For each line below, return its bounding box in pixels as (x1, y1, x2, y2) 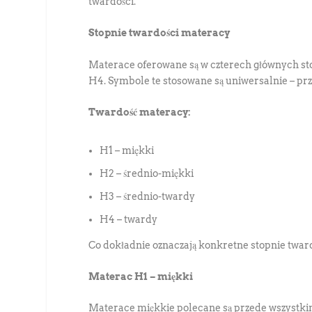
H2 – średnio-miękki (100, 168, 194, 180)
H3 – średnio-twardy (100, 190, 196, 202)
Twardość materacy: (88, 107, 192, 118)
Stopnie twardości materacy (88, 27, 231, 39)
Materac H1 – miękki (88, 271, 194, 283)
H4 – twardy (100, 213, 158, 225)
